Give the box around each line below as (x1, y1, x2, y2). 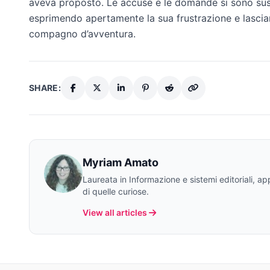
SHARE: (29, 82, 61, 93)
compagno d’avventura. (29, 27, 136, 40)
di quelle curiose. (83, 186, 149, 196)
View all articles (83, 207, 147, 218)
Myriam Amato (83, 155, 159, 169)
